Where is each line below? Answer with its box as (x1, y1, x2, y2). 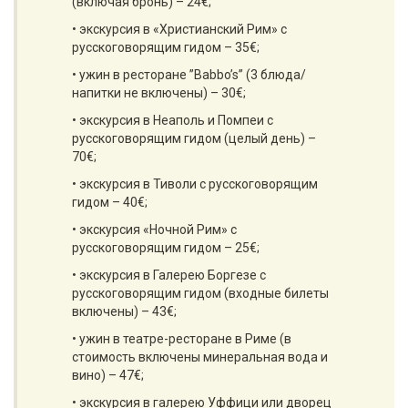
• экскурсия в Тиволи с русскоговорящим (72, 177, 318, 191)
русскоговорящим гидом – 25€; (72, 240, 260, 255)
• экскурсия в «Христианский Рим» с (72, 22, 287, 36)
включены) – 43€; (72, 304, 177, 319)
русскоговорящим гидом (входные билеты (72, 286, 329, 301)
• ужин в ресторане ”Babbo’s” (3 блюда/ (72, 67, 306, 82)
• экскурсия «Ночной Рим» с (72, 222, 237, 237)
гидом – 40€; (72, 195, 148, 209)
